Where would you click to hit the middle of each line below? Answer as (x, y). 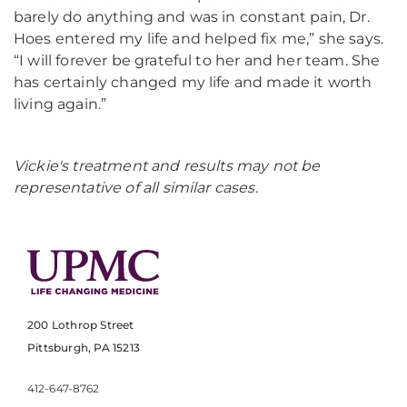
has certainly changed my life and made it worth (193, 82)
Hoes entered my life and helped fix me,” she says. (199, 39)
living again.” (60, 104)
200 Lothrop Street (81, 325)
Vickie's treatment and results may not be (167, 166)
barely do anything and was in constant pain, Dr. (192, 17)
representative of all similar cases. (136, 188)
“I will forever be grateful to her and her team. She (197, 60)
